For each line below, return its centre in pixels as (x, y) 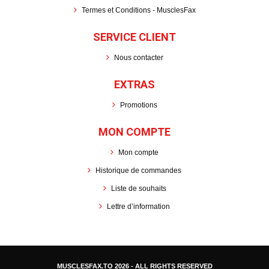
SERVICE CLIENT (134, 37)
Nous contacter (138, 58)
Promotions (138, 105)
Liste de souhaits (138, 189)
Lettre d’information (138, 207)
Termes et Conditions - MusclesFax (138, 11)
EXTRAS (134, 85)
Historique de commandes (138, 171)
